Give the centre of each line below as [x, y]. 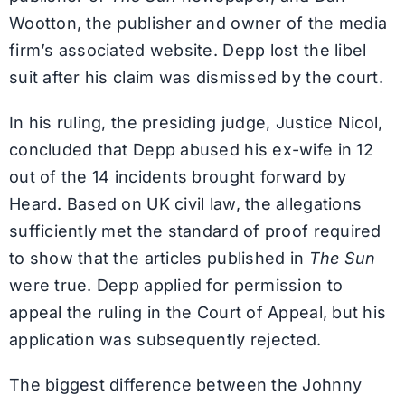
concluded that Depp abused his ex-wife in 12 [191, 149]
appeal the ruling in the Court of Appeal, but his [198, 312]
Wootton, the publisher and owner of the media [198, 23]
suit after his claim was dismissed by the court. [196, 77]
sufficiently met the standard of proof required [195, 231]
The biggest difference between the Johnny [185, 384]
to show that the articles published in [159, 258]
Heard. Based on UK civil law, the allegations [185, 203]
